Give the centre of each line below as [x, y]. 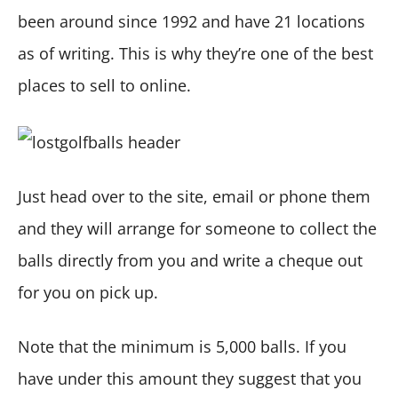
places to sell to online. [104, 86]
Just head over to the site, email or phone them [194, 196]
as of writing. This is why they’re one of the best [195, 54]
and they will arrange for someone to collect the [197, 228]
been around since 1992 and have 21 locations [191, 22]
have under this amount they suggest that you [190, 378]
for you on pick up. [88, 292]
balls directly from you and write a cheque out [190, 260]
